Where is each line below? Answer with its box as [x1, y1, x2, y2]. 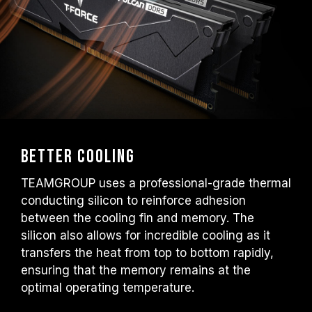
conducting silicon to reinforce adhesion [21, 194, 246, 208]
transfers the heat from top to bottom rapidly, [21, 246, 274, 260]
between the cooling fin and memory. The [21, 211, 254, 225]
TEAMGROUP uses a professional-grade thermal [21, 176, 291, 190]
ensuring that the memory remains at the [21, 263, 251, 277]
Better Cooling [21, 146, 135, 168]
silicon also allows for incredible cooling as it [21, 228, 270, 242]
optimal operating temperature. [21, 281, 194, 295]
